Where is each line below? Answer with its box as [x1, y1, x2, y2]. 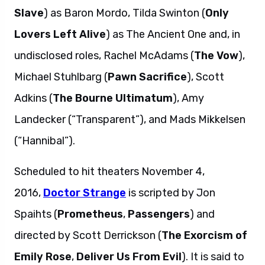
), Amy [173, 91, 204, 105]
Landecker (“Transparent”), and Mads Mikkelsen [14, 112, 245, 126]
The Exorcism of [161, 228, 247, 242]
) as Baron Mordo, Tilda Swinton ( [44, 6, 205, 20]
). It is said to [182, 250, 244, 263]
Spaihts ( [14, 207, 57, 221]
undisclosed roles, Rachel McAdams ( [14, 49, 194, 62]
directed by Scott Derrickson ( [14, 228, 161, 242]
